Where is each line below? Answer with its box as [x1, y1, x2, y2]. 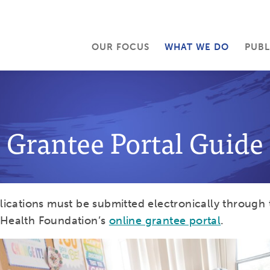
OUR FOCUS [91, 42, 149, 52]
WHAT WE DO [165, 42, 230, 52]
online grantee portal [108, 214, 221, 227]
